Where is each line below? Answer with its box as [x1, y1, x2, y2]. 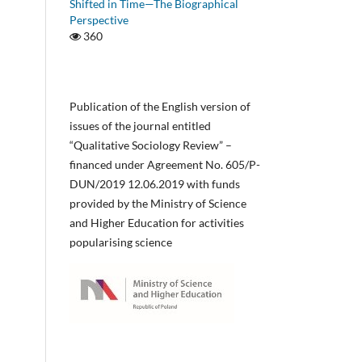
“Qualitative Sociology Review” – [69, 137, 232, 152]
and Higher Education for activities [69, 215, 244, 229]
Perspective [69, 12, 128, 27]
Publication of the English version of [69, 99, 250, 113]
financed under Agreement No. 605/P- [69, 157, 260, 171]
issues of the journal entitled [69, 118, 211, 133]
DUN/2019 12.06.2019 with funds [69, 176, 240, 191]
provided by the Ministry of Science [69, 196, 246, 210]
